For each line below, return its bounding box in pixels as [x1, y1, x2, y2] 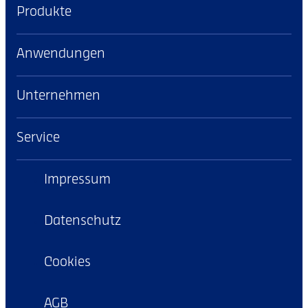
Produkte [16, 7, 71, 19]
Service [16, 133, 60, 145]
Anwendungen [16, 49, 105, 61]
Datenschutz [44, 216, 121, 228]
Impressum [44, 175, 111, 187]
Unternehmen [16, 91, 100, 103]
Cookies [44, 257, 91, 269]
